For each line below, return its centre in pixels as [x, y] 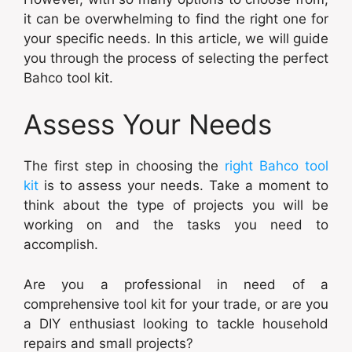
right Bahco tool [273, 166]
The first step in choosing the [121, 166]
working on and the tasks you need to [176, 225]
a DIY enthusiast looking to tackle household [176, 323]
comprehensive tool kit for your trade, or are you [176, 304]
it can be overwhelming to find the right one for [176, 18]
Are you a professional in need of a [176, 284]
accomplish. [61, 245]
